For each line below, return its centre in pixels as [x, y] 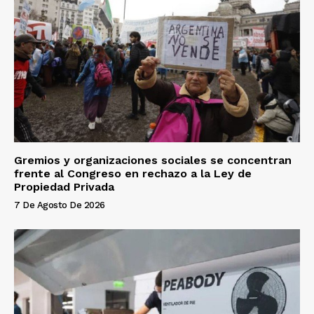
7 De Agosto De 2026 [60, 205]
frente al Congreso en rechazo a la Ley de [133, 174]
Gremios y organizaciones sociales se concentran [153, 161]
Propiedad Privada [64, 187]
